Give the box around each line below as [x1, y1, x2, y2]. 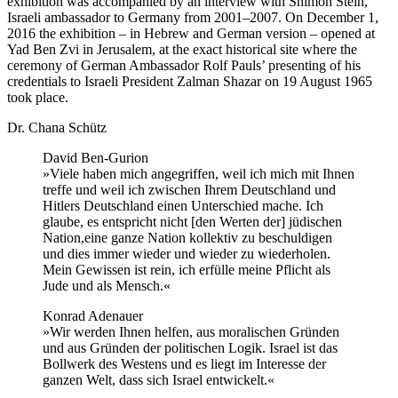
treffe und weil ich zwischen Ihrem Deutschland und [43, 182, 336, 198]
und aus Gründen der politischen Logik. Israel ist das [43, 340, 338, 356]
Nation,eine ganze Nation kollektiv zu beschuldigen [43, 230, 332, 246]
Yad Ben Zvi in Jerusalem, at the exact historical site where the [7, 42, 357, 58]
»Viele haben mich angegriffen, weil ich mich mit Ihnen [43, 166, 354, 182]
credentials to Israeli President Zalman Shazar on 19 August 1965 [7, 74, 372, 90]
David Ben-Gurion [43, 150, 148, 166]
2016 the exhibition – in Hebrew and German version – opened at [7, 26, 375, 42]
